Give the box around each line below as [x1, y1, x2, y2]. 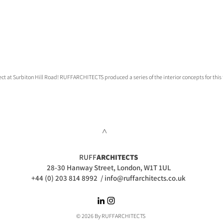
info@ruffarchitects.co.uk [105, 173, 186, 183]
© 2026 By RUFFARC [76, 212, 125, 220]
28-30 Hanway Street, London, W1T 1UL [46, 163, 171, 172]
